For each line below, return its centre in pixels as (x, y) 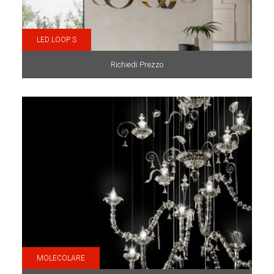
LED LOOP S (56, 39)
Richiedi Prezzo (137, 64)
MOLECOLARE (61, 258)
